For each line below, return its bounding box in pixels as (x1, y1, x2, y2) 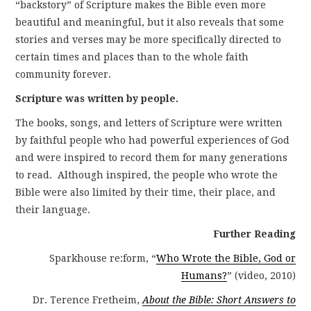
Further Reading (212, 228, 296, 239)
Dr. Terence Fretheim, (32, 294, 142, 305)
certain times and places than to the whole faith (15, 51, 249, 62)
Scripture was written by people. (15, 92, 179, 104)
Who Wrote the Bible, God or (155, 252, 296, 264)
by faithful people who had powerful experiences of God (15, 134, 290, 146)
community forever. (15, 68, 112, 80)
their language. (15, 203, 91, 215)
